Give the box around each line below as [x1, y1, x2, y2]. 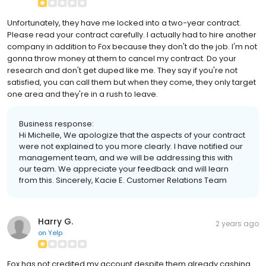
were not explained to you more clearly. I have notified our [19, 140, 243, 152]
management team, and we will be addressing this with [19, 151, 233, 163]
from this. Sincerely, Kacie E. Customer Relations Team [19, 174, 227, 186]
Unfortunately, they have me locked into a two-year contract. [7, 17, 241, 28]
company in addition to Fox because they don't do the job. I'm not [7, 40, 257, 52]
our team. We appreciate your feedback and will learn [19, 163, 229, 175]
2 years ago [216, 218, 259, 229]
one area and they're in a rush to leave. [7, 88, 158, 100]
